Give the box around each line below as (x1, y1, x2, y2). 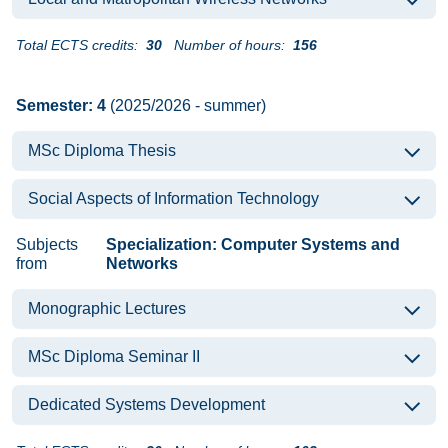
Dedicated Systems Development (28, 396, 265, 413)
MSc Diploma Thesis (28, 142, 176, 159)
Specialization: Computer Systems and (105, 236, 400, 253)
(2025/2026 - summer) (106, 97, 266, 114)
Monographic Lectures (28, 300, 186, 317)
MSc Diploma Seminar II (28, 348, 200, 365)
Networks (105, 255, 178, 272)
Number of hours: (174, 37, 285, 53)
